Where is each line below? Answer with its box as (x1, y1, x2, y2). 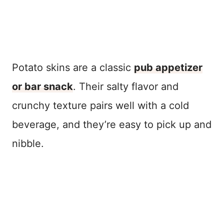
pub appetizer (134, 61, 202, 73)
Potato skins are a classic (12, 61, 134, 73)
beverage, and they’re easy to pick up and (12, 118, 211, 130)
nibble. (12, 137, 44, 149)
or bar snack (12, 80, 73, 92)
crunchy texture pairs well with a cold (12, 99, 189, 111)
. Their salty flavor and (73, 80, 178, 92)
